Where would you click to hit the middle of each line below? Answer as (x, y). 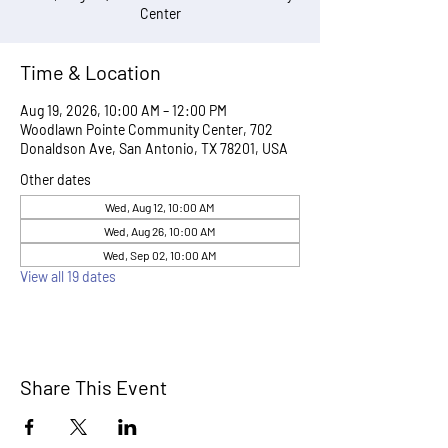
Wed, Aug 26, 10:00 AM (160, 231)
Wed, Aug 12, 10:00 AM (160, 207)
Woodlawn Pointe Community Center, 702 (146, 129)
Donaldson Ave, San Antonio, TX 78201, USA (154, 148)
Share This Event (93, 387)
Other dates (55, 179)
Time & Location (90, 72)
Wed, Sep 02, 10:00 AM (160, 255)
